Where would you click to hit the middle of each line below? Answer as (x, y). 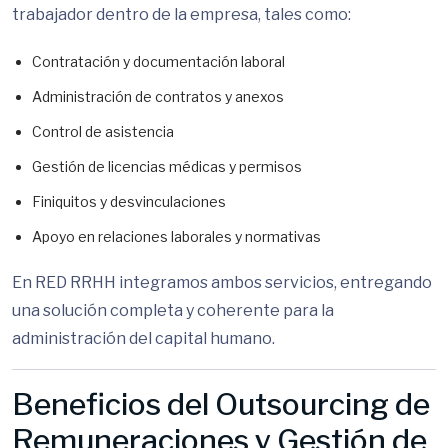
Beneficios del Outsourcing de (221, 404)
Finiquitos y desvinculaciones (129, 201)
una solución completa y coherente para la (173, 310)
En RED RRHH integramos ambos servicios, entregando (222, 282)
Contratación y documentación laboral (158, 61)
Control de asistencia (103, 131)
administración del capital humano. (143, 338)
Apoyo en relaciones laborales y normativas (176, 236)
